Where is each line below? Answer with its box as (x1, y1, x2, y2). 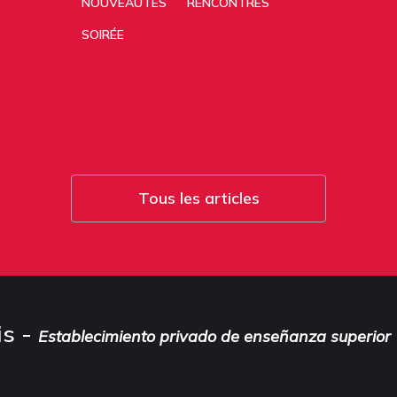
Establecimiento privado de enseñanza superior (38, 326, 391, 347)
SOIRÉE (81, 27, 124, 43)
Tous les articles (137, 188, 260, 209)
